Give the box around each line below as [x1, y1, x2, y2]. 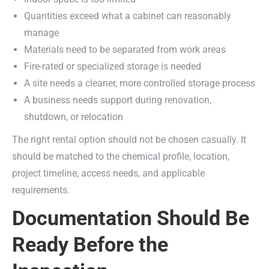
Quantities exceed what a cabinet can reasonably [24, 10, 231, 22]
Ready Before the [12, 232, 168, 256]
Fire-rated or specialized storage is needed [24, 61, 201, 72]
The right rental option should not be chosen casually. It [12, 134, 246, 145]
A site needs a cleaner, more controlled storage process [24, 77, 255, 89]
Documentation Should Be [12, 206, 249, 230]
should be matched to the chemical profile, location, [12, 151, 229, 162]
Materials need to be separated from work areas [24, 44, 226, 55]
